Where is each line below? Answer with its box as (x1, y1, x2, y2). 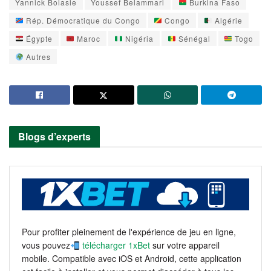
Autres (23, 51, 51, 62)
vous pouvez (22, 239, 70, 252)
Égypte (23, 33, 53, 44)
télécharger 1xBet (79, 239, 152, 252)
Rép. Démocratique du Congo (23, 15, 140, 25)
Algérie (212, 15, 243, 25)
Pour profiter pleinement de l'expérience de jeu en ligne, (22, 226, 236, 238)
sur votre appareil (152, 239, 220, 252)
